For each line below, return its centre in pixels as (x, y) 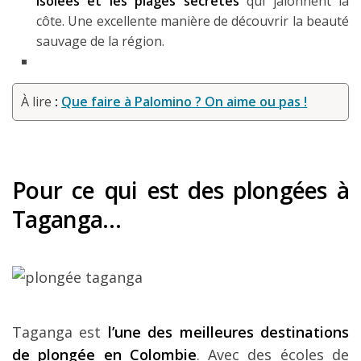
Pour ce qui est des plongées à (180, 190)
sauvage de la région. (100, 41)
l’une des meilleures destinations (225, 332)
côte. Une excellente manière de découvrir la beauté (193, 21)
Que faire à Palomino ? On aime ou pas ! (185, 101)
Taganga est (57, 332)
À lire (38, 101)
